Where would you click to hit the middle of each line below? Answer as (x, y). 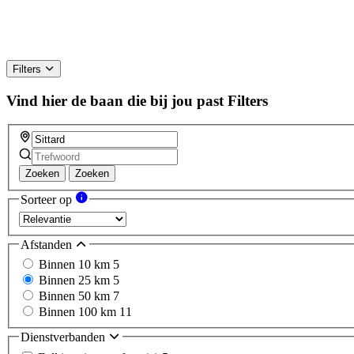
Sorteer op (48, 200)
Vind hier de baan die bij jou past (115, 100)
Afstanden (48, 244)
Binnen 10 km (76, 265)
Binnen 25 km (76, 281)
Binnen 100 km (79, 312)
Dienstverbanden (64, 337)
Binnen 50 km (76, 296)
